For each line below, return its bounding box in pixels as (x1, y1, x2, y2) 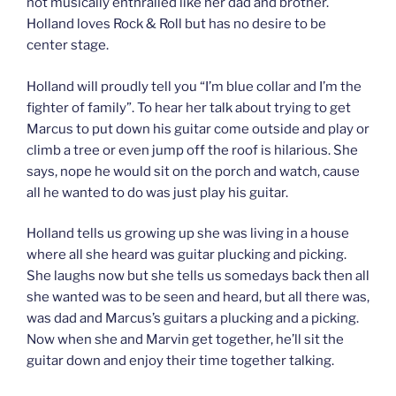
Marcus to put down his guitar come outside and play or (27, 120, 369, 137)
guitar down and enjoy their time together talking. (27, 353, 334, 369)
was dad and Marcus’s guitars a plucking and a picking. (27, 310, 359, 327)
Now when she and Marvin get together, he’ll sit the (27, 331, 344, 348)
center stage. (27, 37, 109, 54)
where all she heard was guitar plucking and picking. (27, 247, 346, 263)
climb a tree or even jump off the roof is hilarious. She (27, 141, 358, 158)
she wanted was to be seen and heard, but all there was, (27, 289, 369, 306)
